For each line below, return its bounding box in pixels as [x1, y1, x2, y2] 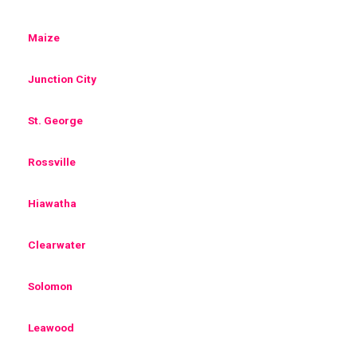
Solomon [28, 279, 73, 292]
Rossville [28, 155, 76, 168]
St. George [28, 113, 83, 127]
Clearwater [28, 237, 86, 251]
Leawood [28, 320, 74, 334]
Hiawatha [28, 196, 76, 210]
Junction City [28, 72, 96, 85]
